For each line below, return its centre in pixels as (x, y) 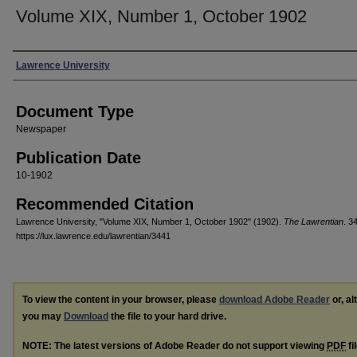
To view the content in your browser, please (121, 300)
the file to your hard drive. (167, 316)
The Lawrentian (314, 222)
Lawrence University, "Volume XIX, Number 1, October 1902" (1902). (150, 222)
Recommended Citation (105, 204)
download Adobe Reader (275, 300)
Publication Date (78, 158)
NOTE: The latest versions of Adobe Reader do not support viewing (175, 345)
